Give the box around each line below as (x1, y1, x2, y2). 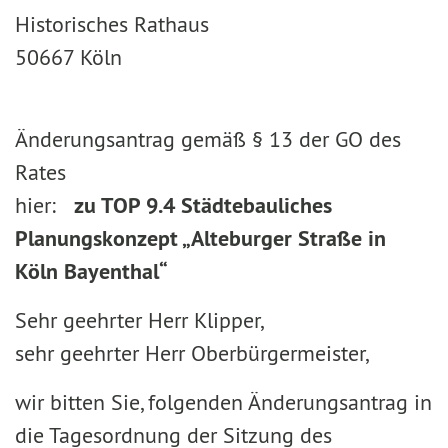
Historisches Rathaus (15, 10, 209, 38)
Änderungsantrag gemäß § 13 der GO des (15, 125, 401, 153)
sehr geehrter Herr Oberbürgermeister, (15, 339, 369, 367)
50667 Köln (15, 43, 122, 71)
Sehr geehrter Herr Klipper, (15, 306, 264, 334)
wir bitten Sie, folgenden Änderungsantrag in (15, 388, 432, 416)
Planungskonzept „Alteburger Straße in (15, 224, 386, 252)
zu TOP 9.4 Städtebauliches (74, 191, 332, 219)
